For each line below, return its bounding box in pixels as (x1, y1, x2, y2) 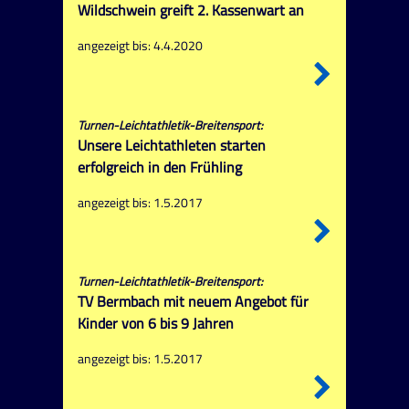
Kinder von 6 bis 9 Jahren (77, 311, 234, 334)
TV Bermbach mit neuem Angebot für (77, 289, 309, 312)
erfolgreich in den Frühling (77, 155, 242, 178)
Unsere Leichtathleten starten (77, 133, 266, 156)
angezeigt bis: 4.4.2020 (77, 36, 203, 57)
